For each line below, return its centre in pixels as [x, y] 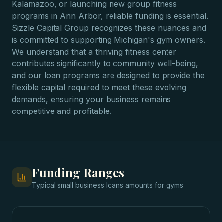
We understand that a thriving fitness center [94, 52]
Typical [45, 185]
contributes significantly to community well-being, [105, 63]
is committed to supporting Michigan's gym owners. [109, 40]
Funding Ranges [78, 172]
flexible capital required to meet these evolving [99, 87]
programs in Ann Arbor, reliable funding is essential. [110, 16]
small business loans [90, 185]
